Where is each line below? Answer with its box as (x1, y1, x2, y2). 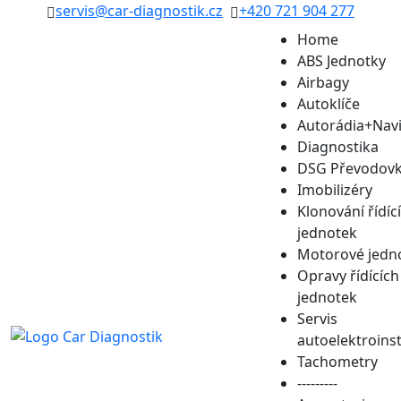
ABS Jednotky (297, 51, 386, 71)
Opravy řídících (297, 266, 399, 286)
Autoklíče (297, 94, 360, 114)
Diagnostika (297, 137, 379, 157)
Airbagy (297, 73, 349, 92)
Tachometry (297, 352, 378, 371)
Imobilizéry (297, 180, 372, 200)
